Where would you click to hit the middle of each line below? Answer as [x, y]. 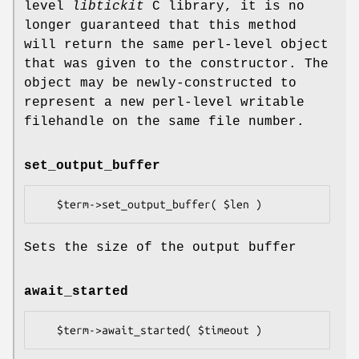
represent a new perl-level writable [164, 102]
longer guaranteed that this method [160, 25]
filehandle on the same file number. [164, 121]
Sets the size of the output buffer [160, 248]
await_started [76, 292]
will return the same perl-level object [176, 44]
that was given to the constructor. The [176, 64]
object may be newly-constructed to [160, 83]
